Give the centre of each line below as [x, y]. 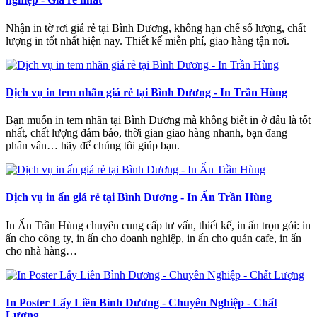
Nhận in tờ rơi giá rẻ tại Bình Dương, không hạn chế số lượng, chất [156, 28]
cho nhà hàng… [41, 250]
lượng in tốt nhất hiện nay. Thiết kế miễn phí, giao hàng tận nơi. [148, 40]
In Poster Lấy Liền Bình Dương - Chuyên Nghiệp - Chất [142, 302]
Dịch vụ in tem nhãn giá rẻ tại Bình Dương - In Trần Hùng [146, 92]
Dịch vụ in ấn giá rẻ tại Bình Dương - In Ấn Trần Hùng [139, 197]
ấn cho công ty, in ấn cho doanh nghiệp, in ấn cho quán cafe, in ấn [154, 238]
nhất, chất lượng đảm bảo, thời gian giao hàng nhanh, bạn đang [146, 133]
